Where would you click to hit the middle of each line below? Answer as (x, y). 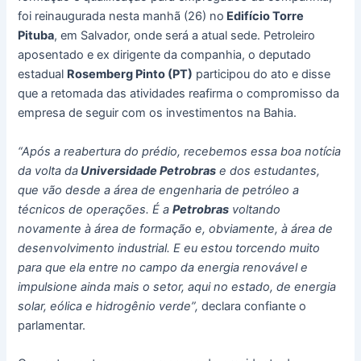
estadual (43, 75)
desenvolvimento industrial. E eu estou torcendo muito (169, 248)
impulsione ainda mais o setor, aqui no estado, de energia (177, 286)
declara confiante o (253, 306)
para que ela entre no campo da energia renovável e (163, 267)
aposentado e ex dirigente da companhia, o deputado (165, 55)
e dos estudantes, (268, 170)
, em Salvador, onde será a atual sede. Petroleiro (185, 36)
